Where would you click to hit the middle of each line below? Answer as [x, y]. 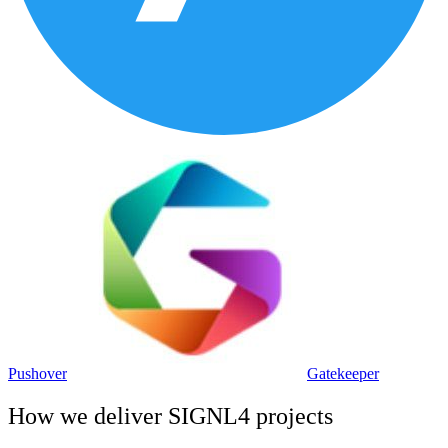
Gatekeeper [343, 374]
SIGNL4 [209, 415]
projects [291, 415]
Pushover [37, 374]
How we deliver [88, 415]
